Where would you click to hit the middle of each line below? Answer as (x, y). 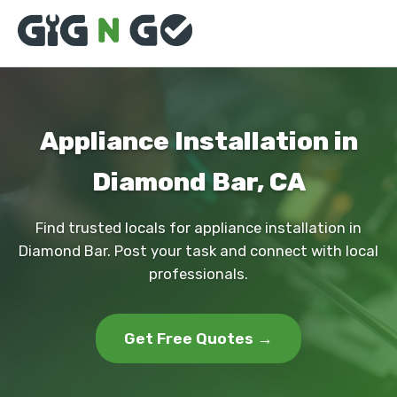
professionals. (198, 274)
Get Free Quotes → (198, 339)
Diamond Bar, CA (198, 182)
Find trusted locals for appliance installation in (198, 228)
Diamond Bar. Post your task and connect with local (198, 251)
